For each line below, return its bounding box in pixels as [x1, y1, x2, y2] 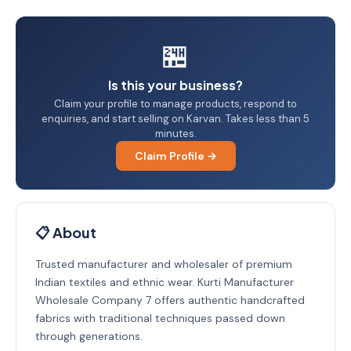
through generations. [35, 329, 143, 343]
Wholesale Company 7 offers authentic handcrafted [35, 293, 305, 307]
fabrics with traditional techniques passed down [35, 311, 285, 325]
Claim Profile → [134, 149, 217, 163]
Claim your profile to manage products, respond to [54, 97, 297, 110]
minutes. [154, 127, 197, 140]
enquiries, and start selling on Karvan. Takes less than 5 [42, 112, 309, 125]
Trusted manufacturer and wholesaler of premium [35, 257, 292, 271]
